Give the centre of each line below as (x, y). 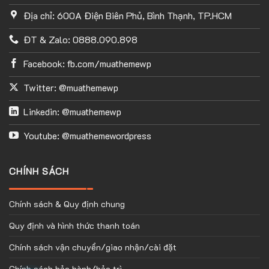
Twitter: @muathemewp (71, 87)
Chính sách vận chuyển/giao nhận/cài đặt (93, 247)
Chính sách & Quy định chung (67, 204)
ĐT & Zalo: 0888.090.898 (80, 39)
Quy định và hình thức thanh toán (74, 226)
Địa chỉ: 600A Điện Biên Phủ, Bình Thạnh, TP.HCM (127, 15)
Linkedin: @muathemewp (72, 111)
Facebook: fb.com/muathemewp (87, 63)
